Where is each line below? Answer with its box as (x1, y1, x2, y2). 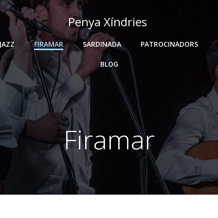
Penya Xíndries (68, 14, 147, 30)
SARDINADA (83, 39, 121, 49)
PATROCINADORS (141, 39, 198, 49)
